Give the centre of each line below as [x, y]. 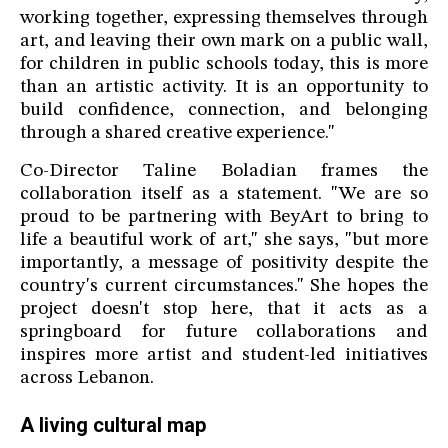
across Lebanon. [87, 379]
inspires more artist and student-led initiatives [224, 356]
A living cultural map [113, 425]
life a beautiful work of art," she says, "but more [224, 241]
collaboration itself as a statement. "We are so [224, 195]
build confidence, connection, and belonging [224, 111]
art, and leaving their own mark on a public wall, [224, 42]
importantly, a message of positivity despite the [224, 264]
